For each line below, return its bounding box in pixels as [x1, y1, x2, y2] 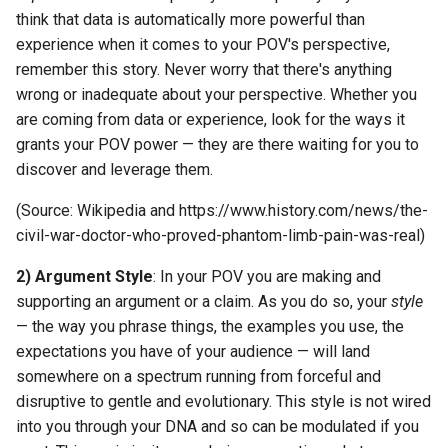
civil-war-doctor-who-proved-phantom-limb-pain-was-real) [16, 226, 425, 246]
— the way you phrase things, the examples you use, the [16, 317, 404, 337]
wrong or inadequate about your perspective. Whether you [16, 85, 417, 105]
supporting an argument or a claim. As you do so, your [16, 292, 391, 312]
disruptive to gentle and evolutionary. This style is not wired [16, 392, 431, 412]
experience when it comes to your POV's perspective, [16, 35, 390, 55]
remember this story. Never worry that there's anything [16, 60, 392, 80]
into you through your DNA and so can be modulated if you [16, 417, 419, 437]
